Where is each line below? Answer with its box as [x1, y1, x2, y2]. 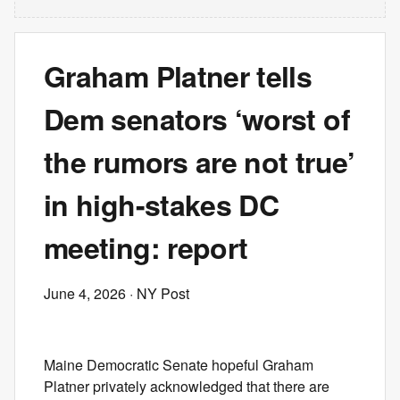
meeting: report [44, 227, 248, 268]
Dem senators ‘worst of [44, 98, 350, 139]
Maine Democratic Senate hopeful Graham [44, 354, 313, 375]
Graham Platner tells [44, 55, 312, 96]
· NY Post [126, 283, 189, 304]
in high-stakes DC [44, 184, 279, 225]
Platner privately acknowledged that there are [44, 376, 329, 396]
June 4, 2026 [44, 283, 126, 304]
